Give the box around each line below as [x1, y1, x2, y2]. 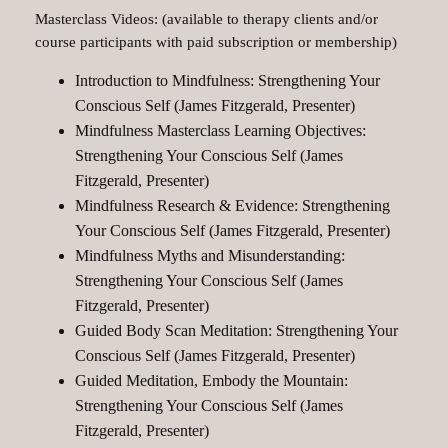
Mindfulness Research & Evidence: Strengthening [74, 197, 390, 215]
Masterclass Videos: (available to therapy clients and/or [34, 10, 378, 27]
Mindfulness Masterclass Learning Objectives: [74, 122, 366, 140]
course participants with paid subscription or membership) [34, 33, 397, 50]
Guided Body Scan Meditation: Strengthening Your [74, 322, 398, 340]
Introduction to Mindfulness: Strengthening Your [74, 72, 380, 90]
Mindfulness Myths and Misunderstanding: [74, 247, 345, 265]
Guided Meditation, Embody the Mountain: [74, 372, 348, 390]
